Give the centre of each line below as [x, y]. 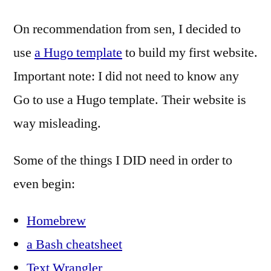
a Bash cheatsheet [74, 244]
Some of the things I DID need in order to [123, 160]
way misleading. [57, 123]
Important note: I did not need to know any [126, 76]
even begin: [44, 184]
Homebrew [56, 220]
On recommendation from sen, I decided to [127, 29]
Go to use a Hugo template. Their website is [130, 100]
